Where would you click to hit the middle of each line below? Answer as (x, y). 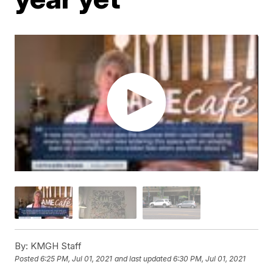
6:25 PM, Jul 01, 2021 (76, 259)
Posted (28, 259)
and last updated (143, 259)
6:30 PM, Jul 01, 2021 (210, 259)
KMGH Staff (55, 246)
